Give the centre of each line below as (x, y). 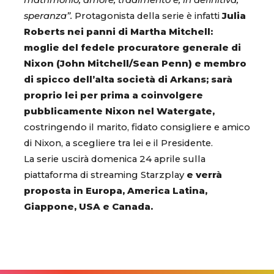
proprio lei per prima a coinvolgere (113, 96)
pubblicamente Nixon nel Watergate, (119, 112)
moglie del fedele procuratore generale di (132, 48)
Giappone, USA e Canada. (90, 207)
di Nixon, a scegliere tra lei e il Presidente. (118, 143)
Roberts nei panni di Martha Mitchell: (118, 32)
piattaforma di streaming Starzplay (105, 175)
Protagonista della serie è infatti (148, 16)
